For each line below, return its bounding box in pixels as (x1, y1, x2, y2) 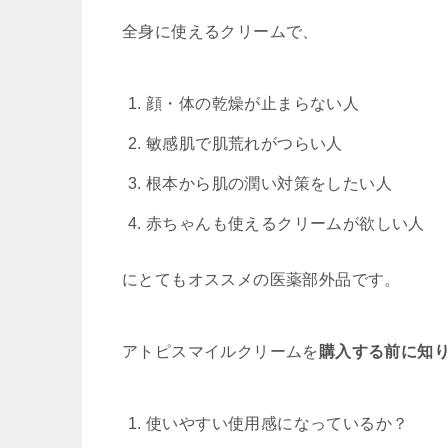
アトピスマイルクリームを (122, 342, 319, 360)
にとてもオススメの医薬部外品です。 (122, 270, 401, 288)
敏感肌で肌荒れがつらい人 (146, 134, 343, 152)
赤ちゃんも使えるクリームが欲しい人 (146, 214, 425, 232)
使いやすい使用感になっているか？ (146, 414, 409, 432)
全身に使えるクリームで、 (122, 22, 319, 40)
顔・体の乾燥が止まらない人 (146, 94, 360, 112)
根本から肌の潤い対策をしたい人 (146, 174, 392, 192)
